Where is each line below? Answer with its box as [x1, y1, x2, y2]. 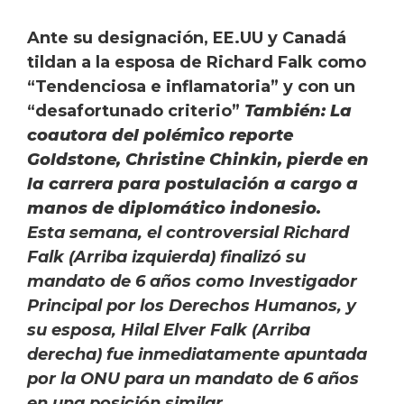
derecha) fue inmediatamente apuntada [27, 344, 367, 365]
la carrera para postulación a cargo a [27, 174, 358, 195]
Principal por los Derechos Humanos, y [27, 296, 356, 317]
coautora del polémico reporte [27, 125, 293, 146]
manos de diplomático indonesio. [27, 198, 326, 219]
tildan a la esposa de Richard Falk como [27, 52, 366, 73]
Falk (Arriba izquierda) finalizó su [27, 247, 306, 268]
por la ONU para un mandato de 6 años [27, 369, 359, 390]
